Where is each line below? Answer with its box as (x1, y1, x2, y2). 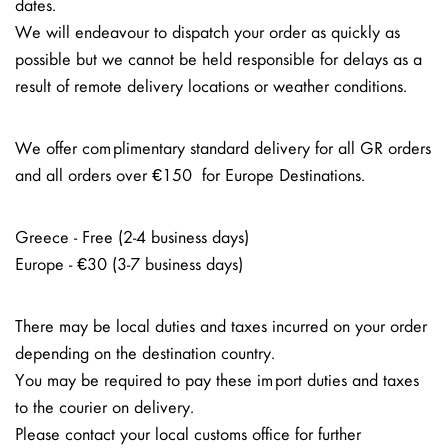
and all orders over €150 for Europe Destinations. (15, 167, 365, 186)
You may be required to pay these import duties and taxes (15, 372, 419, 391)
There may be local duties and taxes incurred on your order (15, 318, 427, 337)
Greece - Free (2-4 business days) (15, 229, 249, 248)
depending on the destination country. (15, 345, 275, 364)
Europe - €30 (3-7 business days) (15, 256, 243, 275)
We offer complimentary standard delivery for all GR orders (15, 140, 431, 159)
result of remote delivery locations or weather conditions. (15, 78, 407, 97)
